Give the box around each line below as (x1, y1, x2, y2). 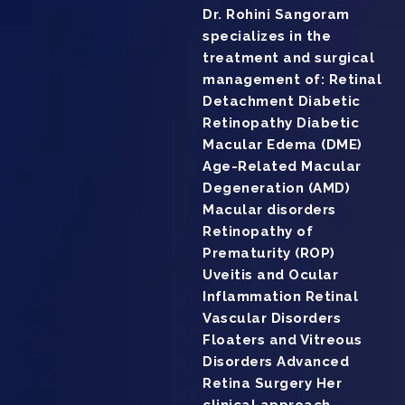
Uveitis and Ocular (202, 267, 338, 284)
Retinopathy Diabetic (202, 115, 359, 132)
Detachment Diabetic (202, 93, 361, 110)
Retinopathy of (202, 223, 313, 240)
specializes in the (202, 28, 331, 45)
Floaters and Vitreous (202, 332, 363, 349)
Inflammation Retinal (202, 288, 358, 306)
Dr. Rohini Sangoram (202, 6, 350, 24)
